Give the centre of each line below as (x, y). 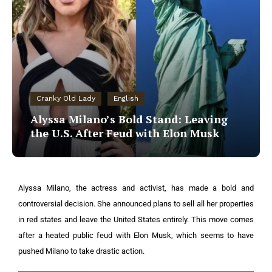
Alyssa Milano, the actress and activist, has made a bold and (136, 188)
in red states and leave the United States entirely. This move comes (136, 219)
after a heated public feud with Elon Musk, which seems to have (136, 235)
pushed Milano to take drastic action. (81, 251)
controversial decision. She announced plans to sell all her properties (136, 204)
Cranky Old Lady (66, 98)
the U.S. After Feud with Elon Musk (125, 133)
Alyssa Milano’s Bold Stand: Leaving (129, 119)
